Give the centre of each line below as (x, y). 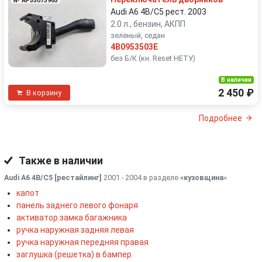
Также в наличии (60, 161)
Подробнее (220, 118)
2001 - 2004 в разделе (141, 177)
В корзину (44, 93)
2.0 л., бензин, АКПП (148, 24)
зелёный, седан (138, 35)
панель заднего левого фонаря (77, 205)
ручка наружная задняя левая (75, 230)
